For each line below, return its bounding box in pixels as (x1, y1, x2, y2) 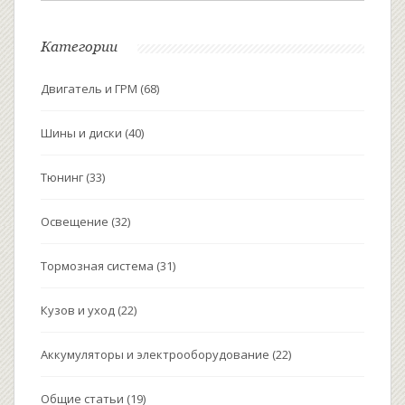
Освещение (41, 213, 111, 231)
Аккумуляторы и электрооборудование (41, 346, 272, 363)
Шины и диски (41, 125, 125, 142)
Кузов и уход (41, 302, 118, 319)
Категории (41, 38, 118, 55)
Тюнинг (41, 169, 86, 186)
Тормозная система (41, 258, 156, 275)
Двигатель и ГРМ (41, 80, 140, 98)
